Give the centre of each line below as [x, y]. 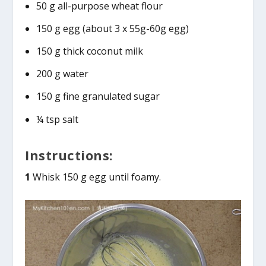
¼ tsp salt [57, 119]
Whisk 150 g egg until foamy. [96, 177]
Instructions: [69, 155]
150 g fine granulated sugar [98, 96]
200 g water [62, 74]
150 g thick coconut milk [89, 51]
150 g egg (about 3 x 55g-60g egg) [112, 28]
